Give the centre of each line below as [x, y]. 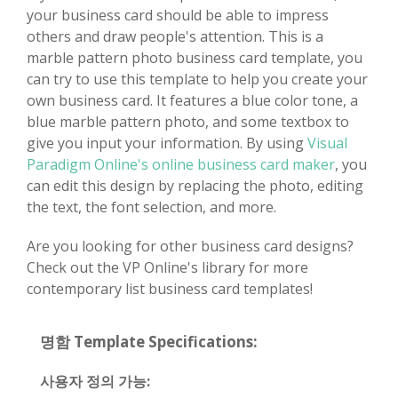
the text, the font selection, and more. [151, 207]
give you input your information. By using [167, 143]
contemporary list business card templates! [170, 288]
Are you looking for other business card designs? [190, 246]
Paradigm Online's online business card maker [181, 164]
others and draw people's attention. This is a [175, 36]
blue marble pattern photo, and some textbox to [188, 121]
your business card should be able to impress [178, 15]
